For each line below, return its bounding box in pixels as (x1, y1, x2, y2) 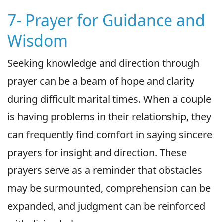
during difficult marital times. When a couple (7, 92, 211, 106)
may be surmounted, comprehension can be (7, 181, 211, 195)
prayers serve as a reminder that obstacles (7, 163, 202, 177)
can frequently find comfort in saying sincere (7, 127, 212, 141)
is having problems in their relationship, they (7, 110, 211, 123)
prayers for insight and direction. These (7, 145, 187, 159)
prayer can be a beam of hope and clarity (7, 74, 194, 88)
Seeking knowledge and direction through (7, 56, 199, 70)
